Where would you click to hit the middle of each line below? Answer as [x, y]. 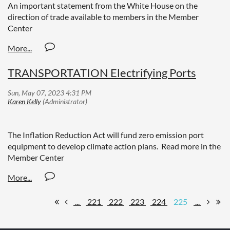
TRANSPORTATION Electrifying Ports [102, 73]
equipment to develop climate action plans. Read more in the [114, 146]
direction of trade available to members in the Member [103, 17]
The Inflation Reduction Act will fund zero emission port [106, 135]
